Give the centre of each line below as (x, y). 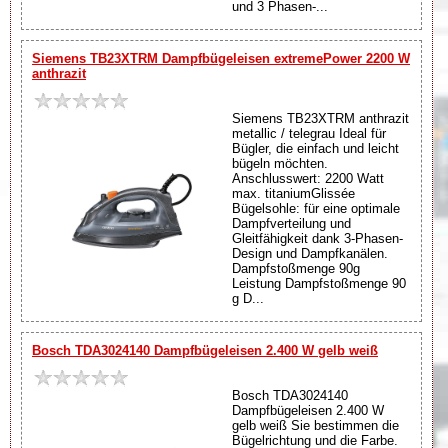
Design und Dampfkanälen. (310, 253)
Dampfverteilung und (291, 223)
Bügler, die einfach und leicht (315, 148)
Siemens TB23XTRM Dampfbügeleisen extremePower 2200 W (221, 58)
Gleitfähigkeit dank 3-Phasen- (317, 238)
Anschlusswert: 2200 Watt (308, 178)
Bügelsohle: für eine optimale (316, 208)
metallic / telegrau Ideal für (309, 133)
